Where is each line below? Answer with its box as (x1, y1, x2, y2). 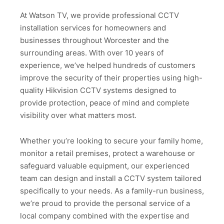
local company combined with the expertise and (20, 210, 189, 220)
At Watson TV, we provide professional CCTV (20, 10, 179, 20)
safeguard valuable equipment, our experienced (20, 160, 189, 170)
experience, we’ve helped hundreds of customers (20, 60, 195, 70)
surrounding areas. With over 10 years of (20, 48, 163, 58)
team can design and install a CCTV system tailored (20, 173, 201, 183)
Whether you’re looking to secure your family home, (20, 135, 203, 145)
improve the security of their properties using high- (20, 73, 202, 83)
